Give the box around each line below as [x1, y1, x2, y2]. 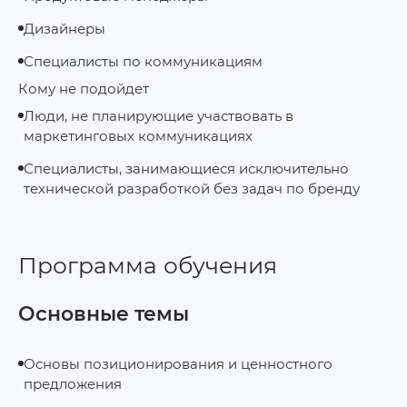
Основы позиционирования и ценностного [24, 355, 333, 372]
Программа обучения [18, 252, 277, 279]
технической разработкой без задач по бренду [24, 180, 360, 197]
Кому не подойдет [18, 80, 149, 97]
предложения [24, 375, 122, 392]
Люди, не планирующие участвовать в [24, 107, 293, 124]
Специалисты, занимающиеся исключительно [24, 160, 349, 177]
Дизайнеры [24, 20, 105, 37]
